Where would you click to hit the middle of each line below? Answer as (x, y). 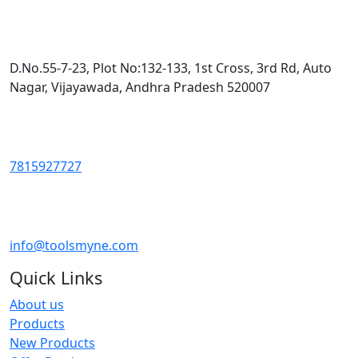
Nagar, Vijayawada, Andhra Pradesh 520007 (140, 88)
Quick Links (56, 277)
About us (37, 304)
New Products (52, 342)
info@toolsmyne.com (74, 245)
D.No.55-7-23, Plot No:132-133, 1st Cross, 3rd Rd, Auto (171, 68)
